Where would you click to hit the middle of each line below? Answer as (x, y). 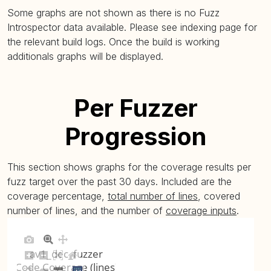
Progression (135, 136)
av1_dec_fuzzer (66, 254)
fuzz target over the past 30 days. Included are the (119, 181)
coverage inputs (201, 211)
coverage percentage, (57, 196)
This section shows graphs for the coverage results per (129, 167)
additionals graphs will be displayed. (85, 56)
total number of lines (153, 196)
